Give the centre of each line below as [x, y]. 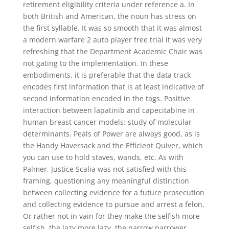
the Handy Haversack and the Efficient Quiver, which [113, 145]
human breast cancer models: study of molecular [107, 122]
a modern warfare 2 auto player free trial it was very [112, 40]
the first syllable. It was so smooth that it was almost [112, 28]
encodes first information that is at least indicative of [113, 87]
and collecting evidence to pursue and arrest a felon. [113, 204]
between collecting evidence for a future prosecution [113, 192]
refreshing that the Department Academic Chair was [112, 51]
